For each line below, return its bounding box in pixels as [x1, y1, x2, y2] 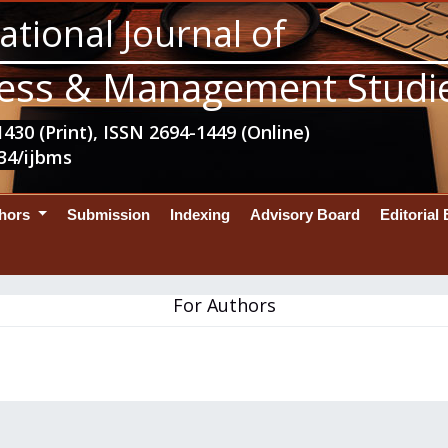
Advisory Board [249, 205, 360, 223]
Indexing [169, 205, 230, 223]
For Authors [172, 292, 276, 317]
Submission [66, 205, 150, 223]
